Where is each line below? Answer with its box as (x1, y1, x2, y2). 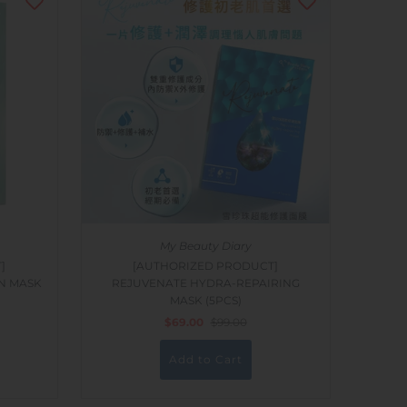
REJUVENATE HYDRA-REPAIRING (111, 276, 300, 291)
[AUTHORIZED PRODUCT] (133, 259, 278, 273)
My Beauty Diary (159, 239, 252, 253)
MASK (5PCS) (169, 293, 242, 308)
